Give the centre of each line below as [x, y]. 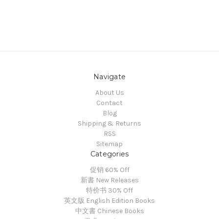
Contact [109, 103]
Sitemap [109, 144]
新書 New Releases [109, 180]
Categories [109, 154]
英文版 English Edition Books [109, 201]
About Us [109, 93]
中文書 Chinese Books [109, 211]
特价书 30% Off [109, 191]
